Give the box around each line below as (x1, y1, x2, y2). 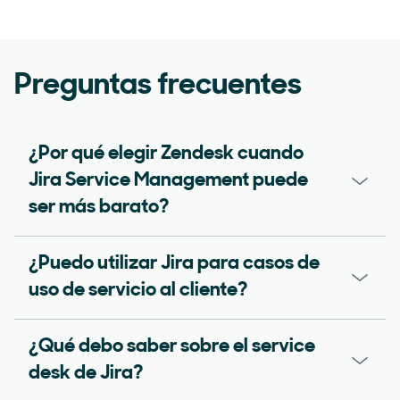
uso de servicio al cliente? (29, 279, 247, 301)
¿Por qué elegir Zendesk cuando (29, 143, 304, 164)
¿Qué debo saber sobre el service (29, 336, 315, 357)
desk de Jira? (29, 362, 143, 384)
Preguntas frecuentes (14, 70, 302, 102)
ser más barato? (29, 196, 169, 218)
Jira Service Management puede (29, 170, 308, 191)
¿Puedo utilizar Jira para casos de (29, 253, 320, 274)
